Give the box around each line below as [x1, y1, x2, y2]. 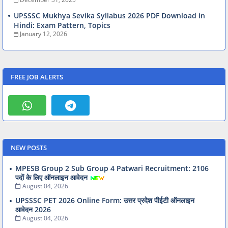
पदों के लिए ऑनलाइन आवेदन [15, 173, 88, 183]
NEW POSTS [11, 143, 47, 153]
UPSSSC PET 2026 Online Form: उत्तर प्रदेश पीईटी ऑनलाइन [15, 195, 194, 206]
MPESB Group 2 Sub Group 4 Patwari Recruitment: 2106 [15, 163, 209, 174]
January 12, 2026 [20, 30, 67, 39]
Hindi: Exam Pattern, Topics [14, 20, 110, 31]
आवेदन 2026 [15, 205, 51, 215]
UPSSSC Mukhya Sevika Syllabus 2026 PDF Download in [14, 11, 205, 21]
